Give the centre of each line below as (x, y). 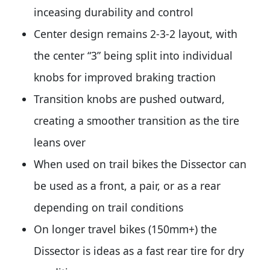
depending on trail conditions (108, 207)
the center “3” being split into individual (133, 55)
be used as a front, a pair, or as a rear (127, 186)
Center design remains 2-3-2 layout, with (136, 34)
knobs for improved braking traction (125, 77)
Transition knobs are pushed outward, (129, 99)
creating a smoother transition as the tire (137, 121)
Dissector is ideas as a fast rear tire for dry (139, 251)
